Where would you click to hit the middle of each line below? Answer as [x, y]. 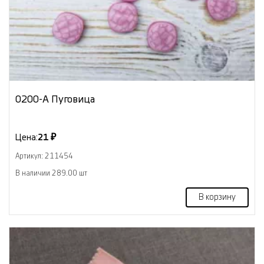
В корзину [217, 197]
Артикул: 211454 [44, 156]
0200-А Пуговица [55, 99]
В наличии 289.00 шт [51, 173]
